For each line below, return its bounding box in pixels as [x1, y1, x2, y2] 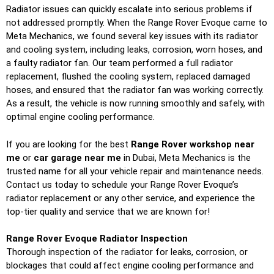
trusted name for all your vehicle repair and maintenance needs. [6, 165, 264, 177]
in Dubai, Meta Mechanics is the [121, 152, 251, 163]
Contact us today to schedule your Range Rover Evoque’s [6, 179, 239, 190]
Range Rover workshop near [131, 138, 254, 150]
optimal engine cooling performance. [6, 111, 155, 123]
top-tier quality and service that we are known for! [6, 206, 210, 217]
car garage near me [34, 152, 121, 163]
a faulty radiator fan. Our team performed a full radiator [6, 57, 233, 69]
